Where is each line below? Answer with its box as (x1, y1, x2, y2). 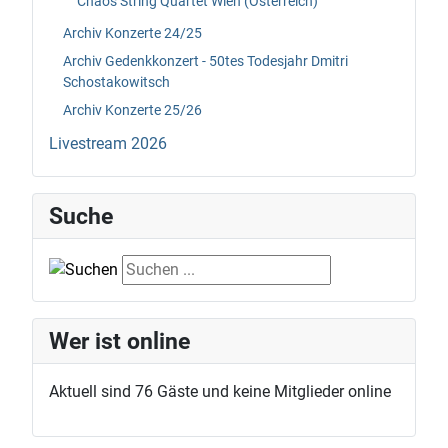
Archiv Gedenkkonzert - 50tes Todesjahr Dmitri (63, 52, 348, 69)
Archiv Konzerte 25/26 (63, 101, 202, 118)
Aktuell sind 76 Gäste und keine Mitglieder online (49, 382, 391, 402)
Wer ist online (49, 327, 190, 356)
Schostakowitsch (63, 73, 170, 90)
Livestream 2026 (49, 134, 167, 154)
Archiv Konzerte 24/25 (63, 24, 202, 41)
